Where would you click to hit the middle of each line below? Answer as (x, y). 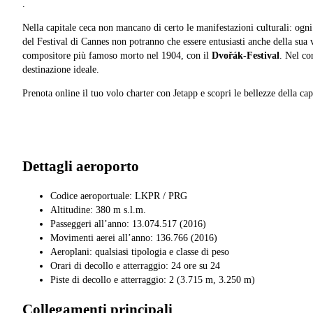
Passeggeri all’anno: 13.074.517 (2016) (128, 224)
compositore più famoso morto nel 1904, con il (117, 55)
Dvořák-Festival (246, 55)
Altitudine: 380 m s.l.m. (98, 210)
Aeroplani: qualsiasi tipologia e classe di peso (140, 252)
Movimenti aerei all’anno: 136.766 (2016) (134, 238)
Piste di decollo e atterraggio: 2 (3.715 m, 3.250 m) (153, 279)
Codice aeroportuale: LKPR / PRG (119, 196)
